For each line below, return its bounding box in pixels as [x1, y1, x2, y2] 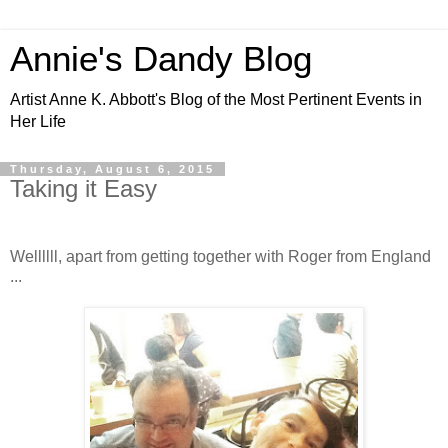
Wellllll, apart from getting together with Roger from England [10, 247, 431, 265]
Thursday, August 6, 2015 [10, 163, 215, 175]
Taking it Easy [10, 175, 157, 202]
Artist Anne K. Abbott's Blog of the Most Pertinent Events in [10, 91, 422, 108]
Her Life [10, 113, 66, 130]
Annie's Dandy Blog [10, 40, 312, 78]
